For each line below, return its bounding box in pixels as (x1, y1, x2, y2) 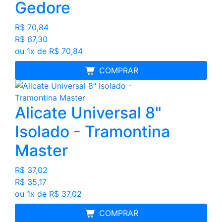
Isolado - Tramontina (15, 121, 170, 141)
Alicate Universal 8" (15, 103, 162, 122)
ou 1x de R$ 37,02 (15, 188, 82, 199)
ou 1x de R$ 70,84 (15, 46, 83, 56)
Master (15, 140, 68, 160)
